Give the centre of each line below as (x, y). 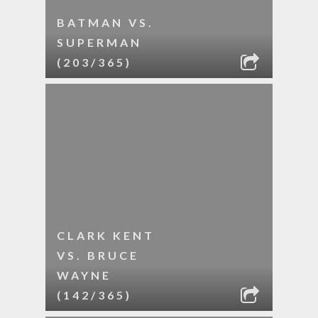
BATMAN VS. (105, 22)
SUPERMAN (99, 42)
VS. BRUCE (98, 255)
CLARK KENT (106, 235)
